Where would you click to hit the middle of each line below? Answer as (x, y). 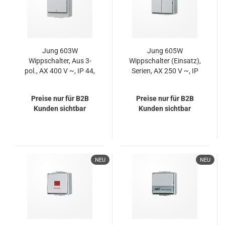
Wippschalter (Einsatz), (165, 61)
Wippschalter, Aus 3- (60, 61)
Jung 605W (165, 51)
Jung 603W (60, 51)
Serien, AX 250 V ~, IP (165, 71)
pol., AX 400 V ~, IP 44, (60, 71)
